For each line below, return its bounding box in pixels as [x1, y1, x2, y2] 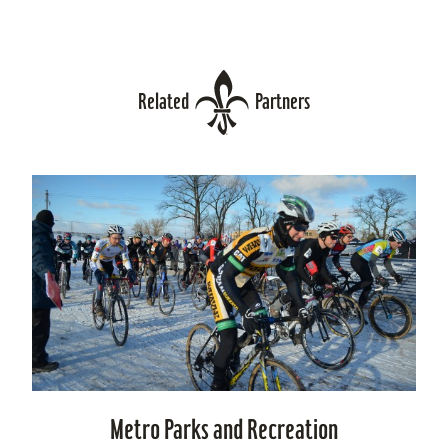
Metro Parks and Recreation [110, 413, 338, 445]
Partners [254, 88, 310, 114]
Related [138, 88, 190, 114]
